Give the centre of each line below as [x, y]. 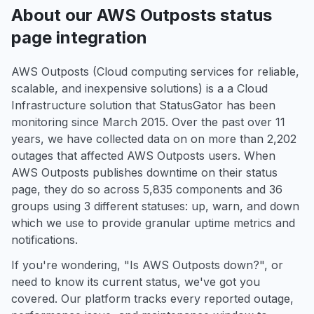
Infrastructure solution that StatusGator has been [143, 105]
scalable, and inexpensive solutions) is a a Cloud [139, 88]
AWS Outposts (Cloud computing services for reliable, [155, 71]
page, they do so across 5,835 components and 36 [147, 189]
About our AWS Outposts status [142, 15]
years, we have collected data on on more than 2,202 [154, 139]
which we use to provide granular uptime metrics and [153, 223]
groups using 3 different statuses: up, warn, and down [155, 206]
